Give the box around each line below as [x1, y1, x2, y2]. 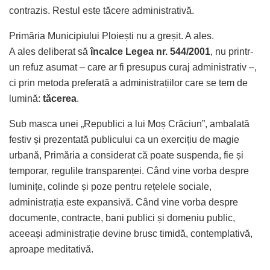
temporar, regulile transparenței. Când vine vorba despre [9, 165, 249, 176]
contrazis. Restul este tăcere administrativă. [9, 5, 194, 16]
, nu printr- [210, 46, 253, 57]
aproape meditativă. [9, 243, 93, 254]
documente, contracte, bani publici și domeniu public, [9, 212, 235, 223]
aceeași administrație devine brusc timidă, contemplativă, [9, 228, 253, 239]
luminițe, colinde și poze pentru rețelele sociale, [9, 181, 212, 192]
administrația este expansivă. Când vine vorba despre [9, 196, 238, 207]
